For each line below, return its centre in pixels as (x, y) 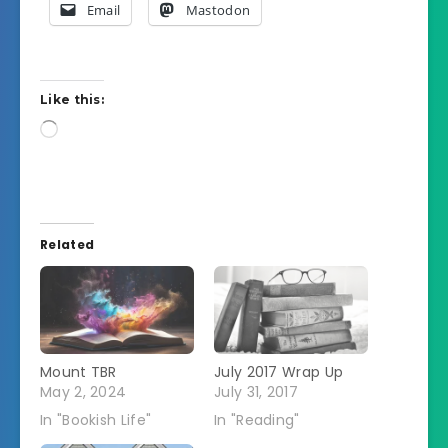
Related (67, 244)
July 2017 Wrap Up (279, 371)
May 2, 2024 (83, 391)
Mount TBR (78, 371)
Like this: (72, 100)
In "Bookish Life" (96, 419)
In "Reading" (257, 419)
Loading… (87, 130)
